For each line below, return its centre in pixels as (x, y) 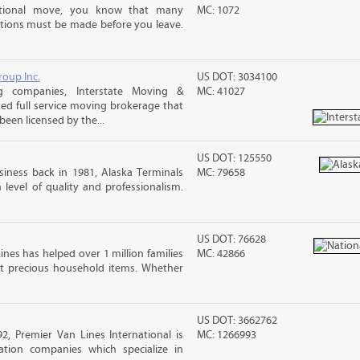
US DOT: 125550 (235, 158)
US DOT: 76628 (232, 239)
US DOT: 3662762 (237, 321)
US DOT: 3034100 (237, 77)
